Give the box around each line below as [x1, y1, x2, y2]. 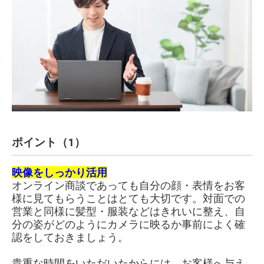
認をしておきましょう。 [12, 231, 128, 244]
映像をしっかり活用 [12, 166, 107, 179]
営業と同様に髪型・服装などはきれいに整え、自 [12, 205, 245, 218]
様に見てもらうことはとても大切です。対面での [12, 192, 245, 205]
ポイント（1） [12, 136, 85, 150]
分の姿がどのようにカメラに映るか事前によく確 [12, 218, 245, 231]
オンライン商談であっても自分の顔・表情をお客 [12, 179, 245, 192]
